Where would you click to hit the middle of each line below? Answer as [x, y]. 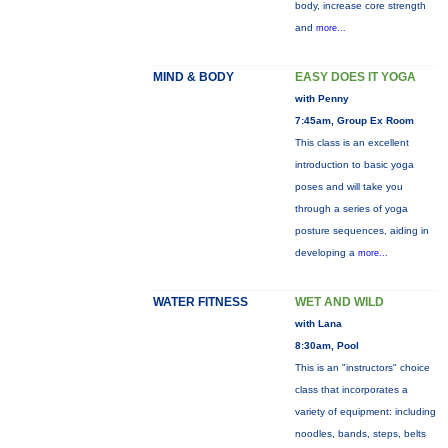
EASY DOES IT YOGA [355, 77]
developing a [326, 252]
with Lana [318, 323]
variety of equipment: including [365, 411]
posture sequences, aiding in [361, 230]
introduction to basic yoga [354, 164]
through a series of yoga [351, 208]
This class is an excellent [351, 142]
